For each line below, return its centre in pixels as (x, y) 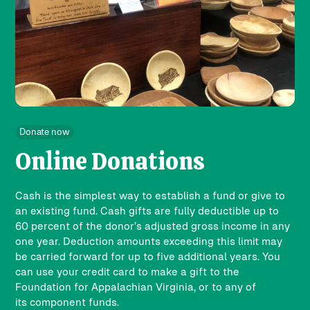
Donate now (45, 131)
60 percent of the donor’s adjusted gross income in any (153, 226)
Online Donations (110, 161)
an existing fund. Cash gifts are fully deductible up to (147, 210)
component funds (74, 302)
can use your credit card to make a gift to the (128, 271)
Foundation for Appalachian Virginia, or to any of (136, 286)
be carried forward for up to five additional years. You (148, 256)
